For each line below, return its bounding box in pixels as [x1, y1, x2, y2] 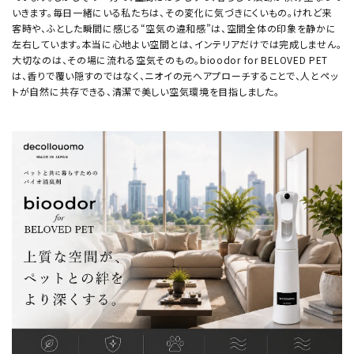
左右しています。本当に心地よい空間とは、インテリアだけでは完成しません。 [12, 37, 342, 51]
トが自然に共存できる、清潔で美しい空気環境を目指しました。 [12, 85, 280, 99]
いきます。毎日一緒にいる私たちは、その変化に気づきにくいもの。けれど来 [12, 6, 333, 20]
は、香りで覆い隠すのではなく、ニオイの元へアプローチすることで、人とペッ [12, 69, 338, 83]
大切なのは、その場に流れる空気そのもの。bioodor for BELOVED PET [12, 53, 329, 67]
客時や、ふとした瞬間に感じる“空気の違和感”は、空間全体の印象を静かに [12, 21, 337, 36]
